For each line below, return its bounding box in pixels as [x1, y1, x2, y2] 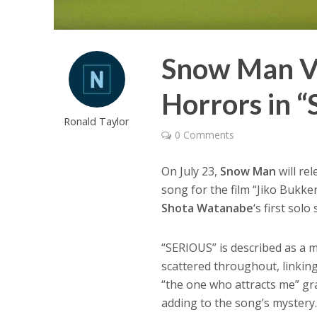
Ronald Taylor [64, 113, 130, 128]
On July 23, [161, 163, 221, 179]
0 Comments [175, 127, 235, 142]
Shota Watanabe [161, 200, 254, 216]
